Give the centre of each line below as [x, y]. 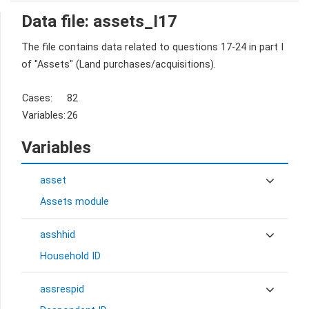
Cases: [37, 99]
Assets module [74, 202]
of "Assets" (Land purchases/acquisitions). [119, 65]
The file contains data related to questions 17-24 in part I [152, 48]
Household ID [70, 257]
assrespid [62, 290]
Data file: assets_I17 [99, 21]
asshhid [58, 235]
